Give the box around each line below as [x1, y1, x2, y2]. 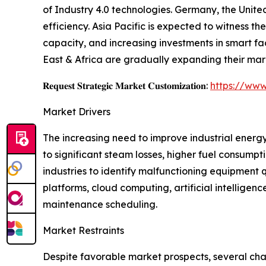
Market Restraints [43, 224, 124, 237]
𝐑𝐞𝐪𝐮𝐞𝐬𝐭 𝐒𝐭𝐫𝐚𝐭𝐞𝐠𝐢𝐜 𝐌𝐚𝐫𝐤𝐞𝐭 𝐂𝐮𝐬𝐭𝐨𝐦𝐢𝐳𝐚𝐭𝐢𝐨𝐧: [43, 80, 210, 92]
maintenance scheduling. [43, 198, 157, 211]
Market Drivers [43, 106, 110, 118]
